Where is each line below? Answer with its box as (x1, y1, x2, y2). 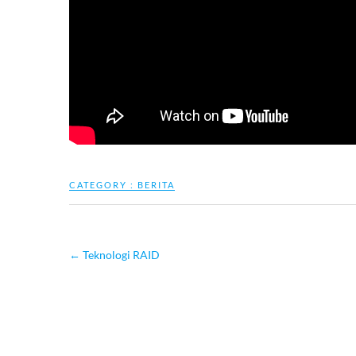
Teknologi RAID (80, 248, 160, 262)
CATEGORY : (69, 180, 137, 191)
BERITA (137, 180, 175, 191)
